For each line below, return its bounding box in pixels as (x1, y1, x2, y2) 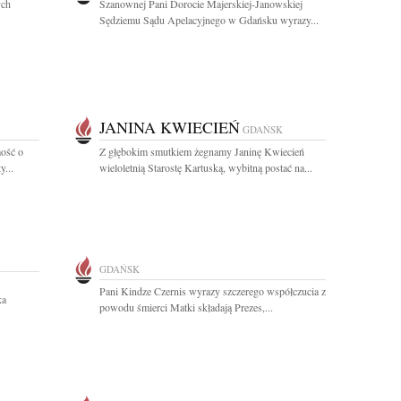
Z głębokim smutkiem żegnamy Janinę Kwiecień (99, 144, 304, 158)
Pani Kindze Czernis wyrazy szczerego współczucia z (99, 284, 326, 298)
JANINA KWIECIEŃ (99, 116, 240, 138)
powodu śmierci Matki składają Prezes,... (99, 300, 273, 314)
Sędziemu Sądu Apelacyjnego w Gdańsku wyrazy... (99, 13, 319, 27)
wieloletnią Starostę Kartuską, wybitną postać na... (99, 160, 312, 175)
